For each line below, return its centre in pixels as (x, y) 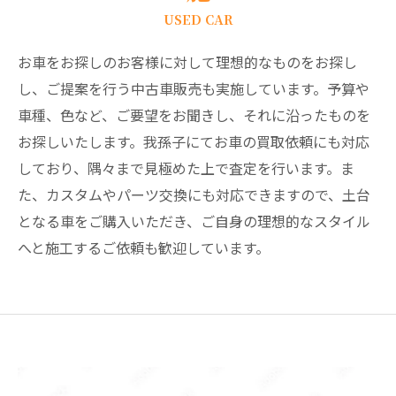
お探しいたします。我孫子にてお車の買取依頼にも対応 (194, 141)
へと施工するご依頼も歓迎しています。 (144, 247)
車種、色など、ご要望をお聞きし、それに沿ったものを (194, 115)
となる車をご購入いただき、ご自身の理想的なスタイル (194, 221)
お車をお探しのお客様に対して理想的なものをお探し (187, 62)
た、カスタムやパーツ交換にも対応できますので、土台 (194, 194)
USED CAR (198, 19)
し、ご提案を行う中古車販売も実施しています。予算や (194, 88)
